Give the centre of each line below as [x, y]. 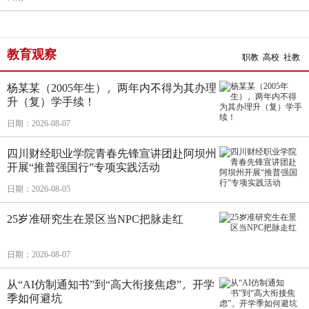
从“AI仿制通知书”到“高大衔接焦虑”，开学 [111, 284]
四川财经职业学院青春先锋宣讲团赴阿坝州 [112, 153]
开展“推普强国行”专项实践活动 [83, 167]
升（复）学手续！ [51, 101]
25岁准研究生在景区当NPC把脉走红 [95, 218]
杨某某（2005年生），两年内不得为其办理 [112, 87]
